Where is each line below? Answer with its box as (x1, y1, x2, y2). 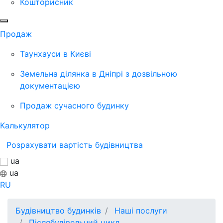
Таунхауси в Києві (20, 48, 91, 59)
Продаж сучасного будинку (20, 100, 129, 111)
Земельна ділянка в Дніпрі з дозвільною (20, 68, 177, 79)
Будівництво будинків (15, 206, 101, 216)
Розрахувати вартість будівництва (6, 139, 145, 150)
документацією (20, 80, 80, 91)
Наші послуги (114, 206, 167, 216)
